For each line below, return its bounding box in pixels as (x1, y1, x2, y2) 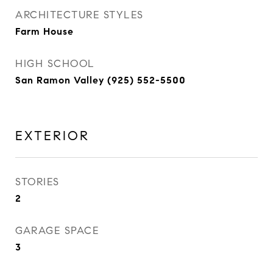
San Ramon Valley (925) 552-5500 (15, 74, 186, 86)
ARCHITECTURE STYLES (15, 9, 144, 21)
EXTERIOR (15, 128, 90, 144)
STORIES (15, 175, 60, 188)
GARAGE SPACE (15, 224, 99, 237)
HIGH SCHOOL (15, 57, 95, 70)
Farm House (15, 26, 74, 37)
